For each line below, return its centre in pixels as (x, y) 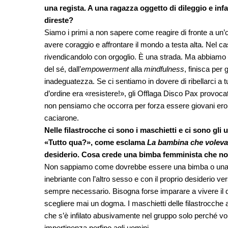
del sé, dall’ (63, 69)
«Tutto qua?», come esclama (96, 142)
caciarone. (62, 118)
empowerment (105, 69)
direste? (59, 20)
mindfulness (164, 69)
